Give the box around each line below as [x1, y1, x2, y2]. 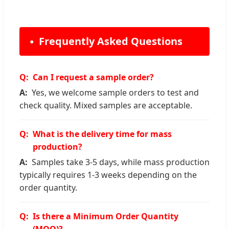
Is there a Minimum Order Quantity [33, 210, 178, 222]
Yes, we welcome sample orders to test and [32, 86, 199, 98]
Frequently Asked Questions [39, 34, 182, 48]
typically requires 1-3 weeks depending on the [19, 169, 197, 180]
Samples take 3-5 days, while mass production [32, 156, 210, 168]
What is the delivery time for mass [33, 128, 172, 140]
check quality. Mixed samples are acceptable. [19, 99, 192, 111]
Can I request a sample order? [33, 71, 154, 83]
